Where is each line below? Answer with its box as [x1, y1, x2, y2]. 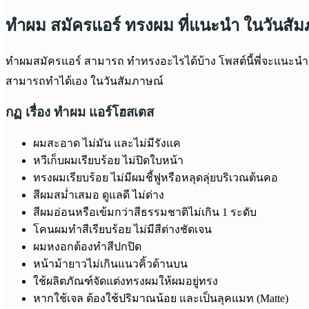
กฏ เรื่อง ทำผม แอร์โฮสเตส [6, 105, 157, 120]
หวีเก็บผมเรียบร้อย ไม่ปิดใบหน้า [33, 154, 183, 166]
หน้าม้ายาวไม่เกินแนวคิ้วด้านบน [33, 258, 188, 270]
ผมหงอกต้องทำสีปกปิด [33, 241, 141, 252]
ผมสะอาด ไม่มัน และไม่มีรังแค [33, 137, 181, 149]
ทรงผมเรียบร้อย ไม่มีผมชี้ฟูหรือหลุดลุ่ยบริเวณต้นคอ [33, 172, 278, 183]
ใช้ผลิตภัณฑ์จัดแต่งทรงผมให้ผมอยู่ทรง [33, 275, 218, 287]
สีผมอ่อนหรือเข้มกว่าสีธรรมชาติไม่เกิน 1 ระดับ [33, 206, 257, 218]
